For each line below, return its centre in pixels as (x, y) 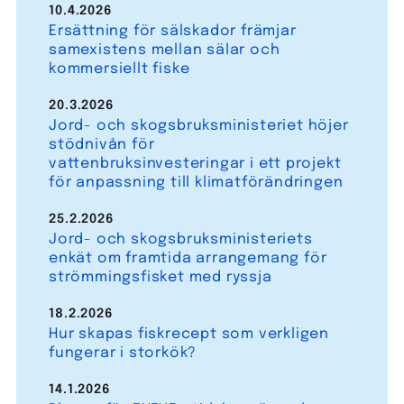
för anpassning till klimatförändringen (196, 182)
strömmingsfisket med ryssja (160, 277)
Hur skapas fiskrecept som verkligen (188, 334)
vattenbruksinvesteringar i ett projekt (195, 163)
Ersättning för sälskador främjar (172, 31)
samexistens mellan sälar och (164, 50)
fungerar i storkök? (123, 353)
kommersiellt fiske (119, 69)
